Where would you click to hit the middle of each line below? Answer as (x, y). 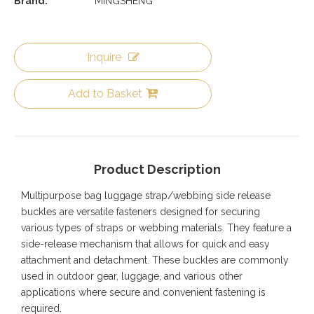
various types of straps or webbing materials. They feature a (156, 228)
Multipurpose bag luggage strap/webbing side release (146, 196)
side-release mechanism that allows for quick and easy (145, 244)
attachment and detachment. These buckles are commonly (155, 260)
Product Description (157, 169)
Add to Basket (105, 94)
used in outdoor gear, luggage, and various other (132, 276)
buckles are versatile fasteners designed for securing (141, 212)
